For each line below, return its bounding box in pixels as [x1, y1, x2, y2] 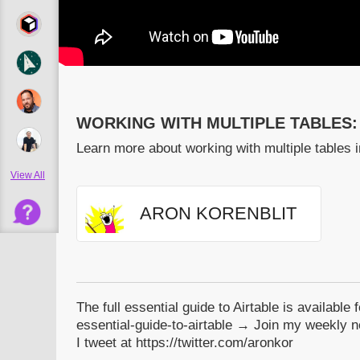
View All [10, 170, 45, 181]
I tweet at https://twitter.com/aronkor [76, 335, 293, 351]
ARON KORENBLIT [140, 203, 297, 224]
